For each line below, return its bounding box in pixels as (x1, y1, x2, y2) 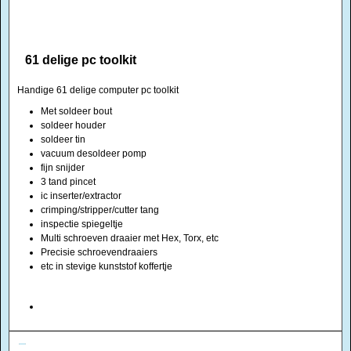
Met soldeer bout (41, 106, 112, 117)
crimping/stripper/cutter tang (41, 204, 159, 215)
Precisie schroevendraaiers (41, 247, 157, 258)
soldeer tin (41, 134, 85, 145)
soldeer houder (41, 120, 106, 131)
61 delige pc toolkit (25, 53, 136, 67)
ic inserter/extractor (41, 190, 121, 201)
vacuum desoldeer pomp (41, 148, 147, 159)
